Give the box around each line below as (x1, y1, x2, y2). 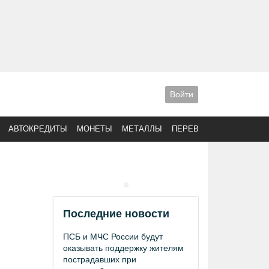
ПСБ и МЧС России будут (63, 232, 163, 241)
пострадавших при (63, 255, 136, 264)
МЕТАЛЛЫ (122, 124, 162, 133)
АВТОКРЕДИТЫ (8, 124, 67, 133)
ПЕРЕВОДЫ (172, 124, 217, 133)
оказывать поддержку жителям (63, 243, 184, 253)
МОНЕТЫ (77, 124, 112, 133)
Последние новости (63, 208, 169, 220)
